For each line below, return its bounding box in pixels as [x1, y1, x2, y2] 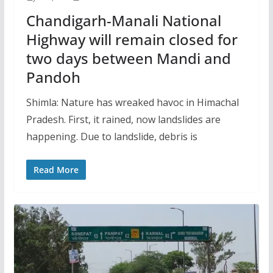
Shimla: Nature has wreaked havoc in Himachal [26, 96, 239, 110]
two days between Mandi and [26, 48, 231, 69]
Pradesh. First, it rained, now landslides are [26, 113, 221, 127]
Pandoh [26, 67, 80, 88]
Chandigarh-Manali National [26, 10, 221, 31]
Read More [33, 164, 79, 176]
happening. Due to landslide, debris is [26, 130, 197, 144]
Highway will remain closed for [26, 29, 238, 50]
